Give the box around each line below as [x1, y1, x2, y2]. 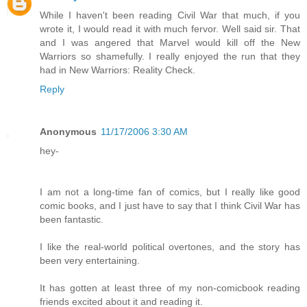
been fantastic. [40, 213, 103, 225]
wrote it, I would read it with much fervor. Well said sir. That [40, 23, 300, 34]
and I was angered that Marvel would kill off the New [40, 36, 300, 48]
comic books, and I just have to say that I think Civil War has [40, 199, 300, 211]
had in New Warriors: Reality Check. [40, 64, 195, 75]
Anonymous [40, 125, 97, 137]
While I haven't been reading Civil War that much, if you [40, 9, 300, 21]
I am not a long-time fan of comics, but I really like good [40, 186, 300, 197]
